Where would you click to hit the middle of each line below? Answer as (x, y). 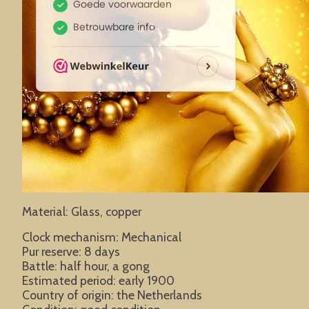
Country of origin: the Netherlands (112, 295)
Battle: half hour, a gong (86, 266)
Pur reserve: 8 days (71, 252)
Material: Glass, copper (82, 211)
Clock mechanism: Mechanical (102, 237)
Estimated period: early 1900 (98, 281)
